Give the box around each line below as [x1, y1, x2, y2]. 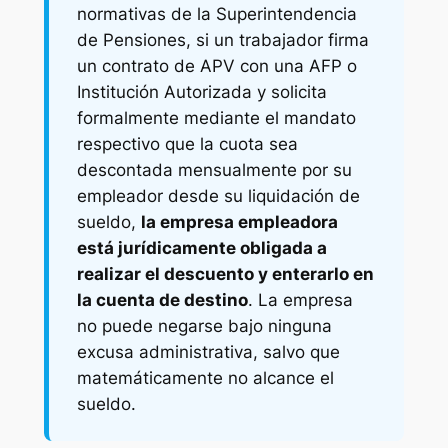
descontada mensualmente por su [76, 160, 352, 181]
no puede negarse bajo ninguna [76, 316, 332, 337]
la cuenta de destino [76, 290, 248, 311]
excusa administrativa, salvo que [76, 342, 340, 363]
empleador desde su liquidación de [76, 186, 360, 207]
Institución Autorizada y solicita [76, 82, 327, 103]
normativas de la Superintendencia [76, 4, 357, 25]
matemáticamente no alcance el [76, 368, 334, 389]
